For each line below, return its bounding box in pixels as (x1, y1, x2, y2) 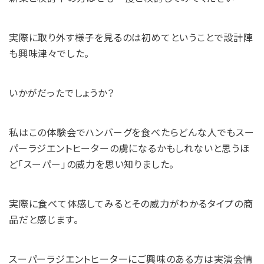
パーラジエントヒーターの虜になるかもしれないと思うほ (9, 141, 250, 155)
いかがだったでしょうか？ (9, 85, 114, 100)
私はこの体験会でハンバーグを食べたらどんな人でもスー (9, 125, 255, 139)
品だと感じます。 (9, 212, 79, 226)
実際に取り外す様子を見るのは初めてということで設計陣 (9, 30, 253, 44)
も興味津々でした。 (9, 46, 90, 60)
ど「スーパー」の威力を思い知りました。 (9, 157, 175, 171)
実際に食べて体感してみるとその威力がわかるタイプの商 (9, 196, 253, 210)
